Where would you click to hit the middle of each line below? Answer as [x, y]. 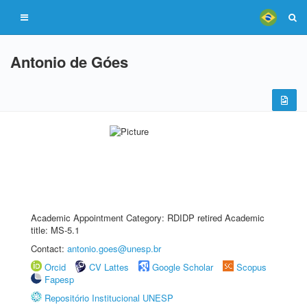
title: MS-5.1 [55, 230]
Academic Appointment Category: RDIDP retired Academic [148, 218]
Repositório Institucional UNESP [109, 298]
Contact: [49, 248]
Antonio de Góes [69, 62]
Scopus [251, 267]
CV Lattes [109, 267]
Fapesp [59, 279]
